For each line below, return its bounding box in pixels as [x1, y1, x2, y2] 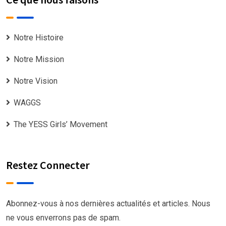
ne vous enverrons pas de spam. [6, 212, 121, 222]
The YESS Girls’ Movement [14, 119, 107, 129]
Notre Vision [14, 76, 58, 86]
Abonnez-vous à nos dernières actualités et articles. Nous [6, 198, 210, 208]
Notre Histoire [14, 32, 64, 42]
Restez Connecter [6, 157, 90, 172]
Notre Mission [14, 54, 64, 64]
